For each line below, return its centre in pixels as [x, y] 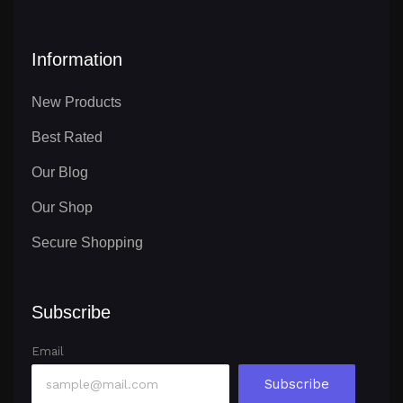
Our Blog [60, 172]
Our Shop [62, 207]
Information [77, 59]
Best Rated [67, 137]
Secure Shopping [87, 242]
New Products [76, 102]
